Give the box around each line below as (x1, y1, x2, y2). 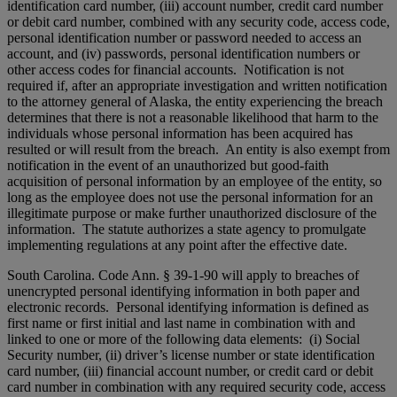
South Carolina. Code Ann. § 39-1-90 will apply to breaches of (7, 267, 359, 283)
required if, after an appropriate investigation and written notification (7, 77, 387, 93)
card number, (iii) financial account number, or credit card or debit (7, 362, 373, 378)
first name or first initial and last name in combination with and (7, 315, 355, 331)
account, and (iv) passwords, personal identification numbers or (7, 45, 360, 61)
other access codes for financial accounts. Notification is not (7, 61, 344, 77)
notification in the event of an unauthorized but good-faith (7, 157, 329, 173)
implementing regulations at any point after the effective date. (7, 237, 347, 253)
